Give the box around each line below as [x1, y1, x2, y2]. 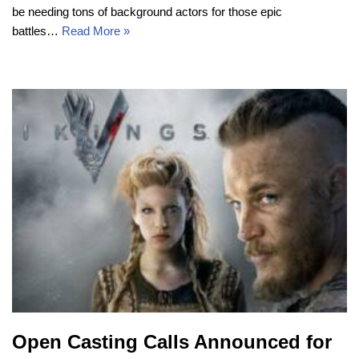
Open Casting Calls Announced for [12, 330, 332, 353]
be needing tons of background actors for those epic [12, 5, 282, 19]
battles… [12, 24, 62, 38]
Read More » [62, 24, 130, 38]
